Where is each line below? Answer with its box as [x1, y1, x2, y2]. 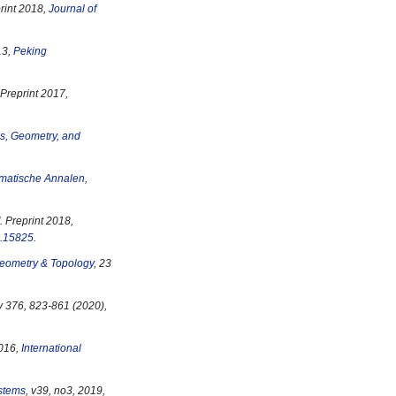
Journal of [49, 3, 96, 15]
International [21, 342, 81, 354]
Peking [13, 45, 47, 57]
